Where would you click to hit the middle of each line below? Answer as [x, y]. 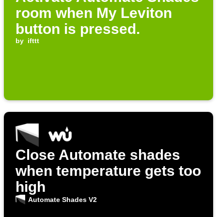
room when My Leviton [94, 13]
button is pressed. [78, 29]
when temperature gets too [108, 171]
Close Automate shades [98, 155]
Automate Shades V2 [62, 200]
